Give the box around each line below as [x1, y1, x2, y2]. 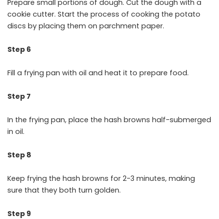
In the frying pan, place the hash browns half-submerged [7, 115, 211, 125]
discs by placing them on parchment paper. [7, 21, 164, 31]
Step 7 [7, 91, 31, 102]
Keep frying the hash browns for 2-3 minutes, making [7, 174, 195, 184]
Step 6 [7, 44, 31, 55]
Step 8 [7, 150, 31, 160]
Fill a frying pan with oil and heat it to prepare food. [7, 68, 189, 78]
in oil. [7, 127, 24, 137]
